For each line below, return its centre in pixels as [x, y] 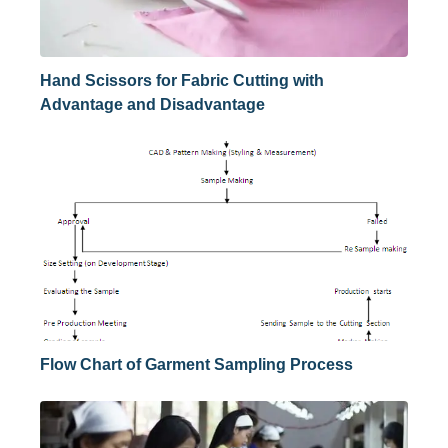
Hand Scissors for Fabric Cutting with [182, 81]
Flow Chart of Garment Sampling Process [196, 365]
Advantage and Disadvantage [152, 105]
